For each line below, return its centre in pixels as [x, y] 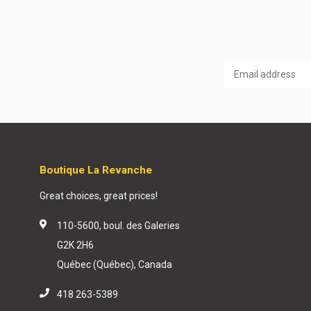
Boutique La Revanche [96, 170]
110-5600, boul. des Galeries [118, 226]
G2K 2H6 [75, 245]
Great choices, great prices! [99, 196]
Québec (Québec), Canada [115, 265]
